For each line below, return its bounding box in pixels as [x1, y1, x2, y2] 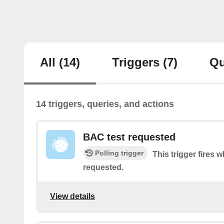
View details [50, 191, 95, 200]
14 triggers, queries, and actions [36, 99, 174, 109]
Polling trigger [95, 149, 143, 157]
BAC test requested [83, 131, 175, 143]
